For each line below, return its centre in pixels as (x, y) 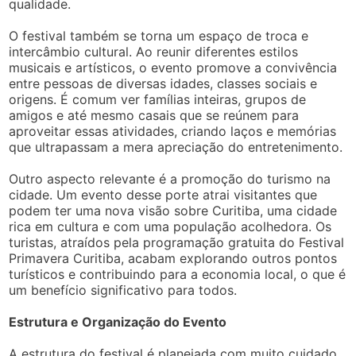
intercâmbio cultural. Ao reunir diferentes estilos (154, 52)
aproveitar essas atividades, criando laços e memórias (173, 132)
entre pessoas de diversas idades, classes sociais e (163, 84)
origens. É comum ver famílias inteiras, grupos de (158, 100)
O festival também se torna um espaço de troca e (159, 36)
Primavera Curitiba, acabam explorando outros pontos (173, 259)
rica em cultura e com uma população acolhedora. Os (170, 227)
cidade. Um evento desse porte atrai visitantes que (163, 195)
